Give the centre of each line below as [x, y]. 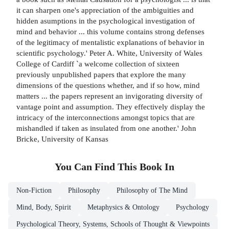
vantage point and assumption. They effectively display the [111, 107]
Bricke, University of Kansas [62, 139]
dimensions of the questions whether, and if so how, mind [108, 85]
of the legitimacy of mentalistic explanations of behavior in [110, 42]
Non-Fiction [34, 191]
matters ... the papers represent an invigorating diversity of [109, 96]
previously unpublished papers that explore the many [101, 75]
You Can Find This [97, 167]
